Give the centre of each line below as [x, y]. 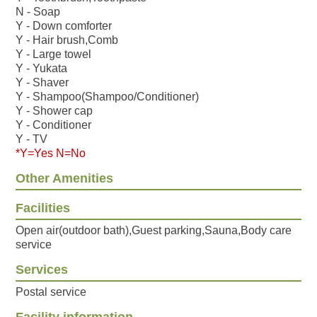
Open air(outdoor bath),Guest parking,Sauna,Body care [154, 231]
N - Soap [38, 12]
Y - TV [32, 139]
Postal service [51, 292]
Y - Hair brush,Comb [67, 40]
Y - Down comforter [64, 26]
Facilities [43, 208]
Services [42, 270]
